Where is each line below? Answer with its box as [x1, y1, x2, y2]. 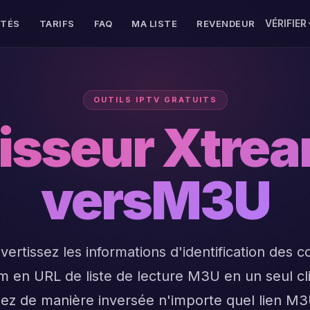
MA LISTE [131, 18, 178, 29]
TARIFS [39, 18, 75, 29]
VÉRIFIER [264, 17, 307, 29]
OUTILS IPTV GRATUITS [93, 95, 217, 104]
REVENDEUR [197, 18, 255, 29]
